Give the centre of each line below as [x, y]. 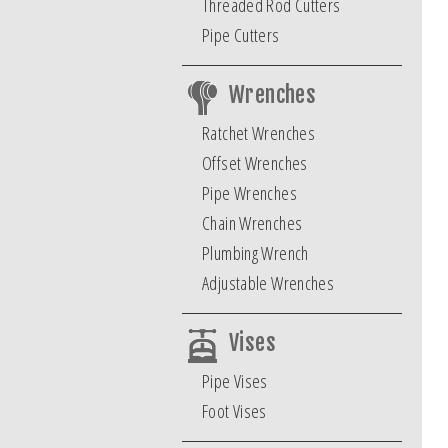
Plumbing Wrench [255, 253]
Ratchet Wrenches [259, 133]
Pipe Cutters [241, 35]
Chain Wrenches [252, 223]
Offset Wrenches [255, 163]
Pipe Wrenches [249, 193]
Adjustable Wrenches [268, 283]
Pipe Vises [235, 381]
